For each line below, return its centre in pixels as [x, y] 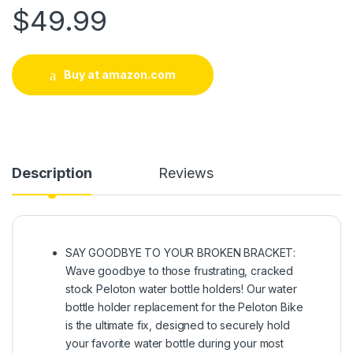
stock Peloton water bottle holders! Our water [181, 288]
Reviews [186, 173]
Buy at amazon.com [119, 74]
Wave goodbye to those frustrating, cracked [180, 270]
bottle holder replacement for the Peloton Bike [184, 307]
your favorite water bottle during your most [175, 343]
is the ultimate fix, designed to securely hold [178, 325]
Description [52, 173]
